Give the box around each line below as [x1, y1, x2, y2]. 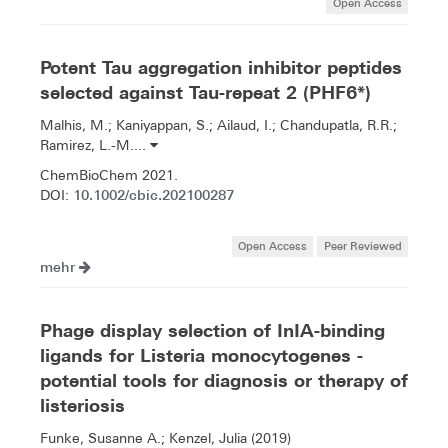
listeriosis [40, 394, 125, 416]
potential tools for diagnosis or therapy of [40, 369, 408, 391]
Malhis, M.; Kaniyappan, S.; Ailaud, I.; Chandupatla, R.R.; [40, 116, 397, 133]
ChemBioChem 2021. [40, 166, 178, 183]
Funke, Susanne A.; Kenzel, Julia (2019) [40, 429, 291, 446]
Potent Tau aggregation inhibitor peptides [40, 56, 402, 78]
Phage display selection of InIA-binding [40, 319, 385, 341]
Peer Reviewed [323, 237, 402, 253]
